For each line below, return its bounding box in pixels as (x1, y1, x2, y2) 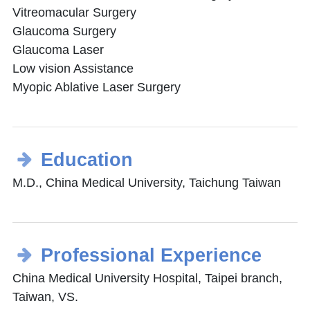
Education (40, 149, 133, 171)
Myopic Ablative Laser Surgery (12, 80, 181, 95)
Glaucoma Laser (12, 43, 104, 57)
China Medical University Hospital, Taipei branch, (12, 271, 282, 286)
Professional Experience (40, 245, 262, 266)
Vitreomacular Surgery (12, 6, 136, 20)
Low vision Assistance (12, 62, 134, 76)
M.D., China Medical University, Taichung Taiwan (12, 176, 281, 190)
